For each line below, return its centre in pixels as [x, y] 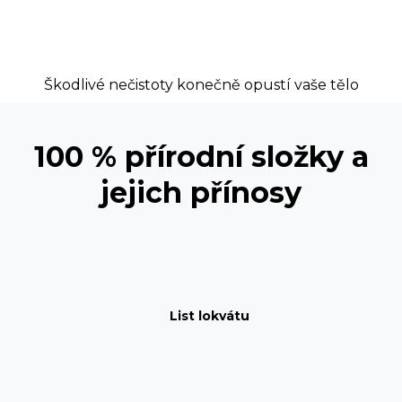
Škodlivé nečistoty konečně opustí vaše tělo [201, 84]
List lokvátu [210, 315]
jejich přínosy [201, 192]
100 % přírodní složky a [201, 156]
